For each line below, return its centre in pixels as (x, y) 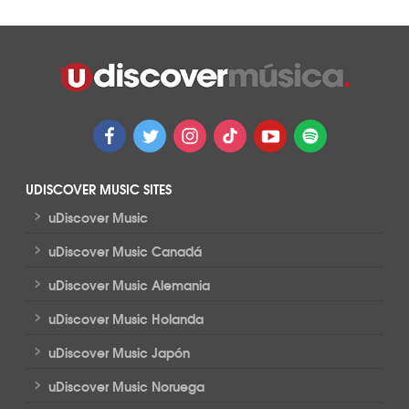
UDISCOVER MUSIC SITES (98, 189)
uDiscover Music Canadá (125, 252)
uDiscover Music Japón (119, 353)
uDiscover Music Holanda (126, 319)
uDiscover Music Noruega (126, 387)
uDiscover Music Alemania (129, 285)
